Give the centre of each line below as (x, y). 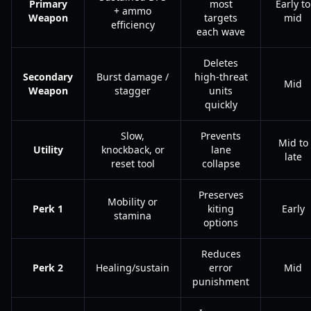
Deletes (221, 63)
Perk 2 (48, 268)
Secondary (48, 77)
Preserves (221, 195)
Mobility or (133, 202)
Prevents (221, 136)
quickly (221, 104)
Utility (48, 150)
